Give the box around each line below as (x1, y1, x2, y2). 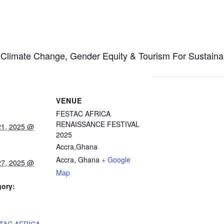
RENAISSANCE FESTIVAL (56, 119, 139, 129)
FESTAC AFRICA (56, 108, 110, 118)
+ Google (101, 154, 130, 164)
